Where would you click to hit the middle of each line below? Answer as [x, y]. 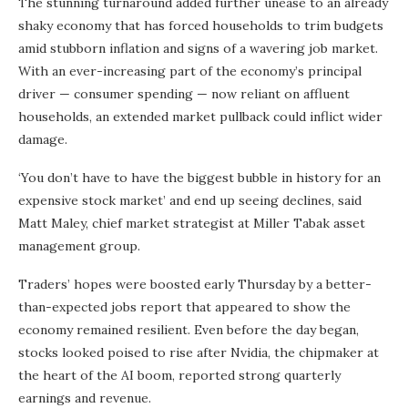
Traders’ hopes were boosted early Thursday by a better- [195, 284]
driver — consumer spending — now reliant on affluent [184, 94]
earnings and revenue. [85, 398]
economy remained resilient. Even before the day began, [189, 330]
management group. [79, 246]
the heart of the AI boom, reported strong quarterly [179, 375]
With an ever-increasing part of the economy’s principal [190, 71]
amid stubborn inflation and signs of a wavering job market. [198, 48]
